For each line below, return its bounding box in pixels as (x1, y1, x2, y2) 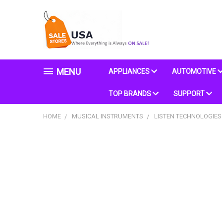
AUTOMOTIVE (172, 67, 218, 75)
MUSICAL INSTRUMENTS (71, 112, 143, 120)
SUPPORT (173, 90, 206, 98)
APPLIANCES (109, 67, 151, 75)
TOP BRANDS (109, 90, 153, 98)
